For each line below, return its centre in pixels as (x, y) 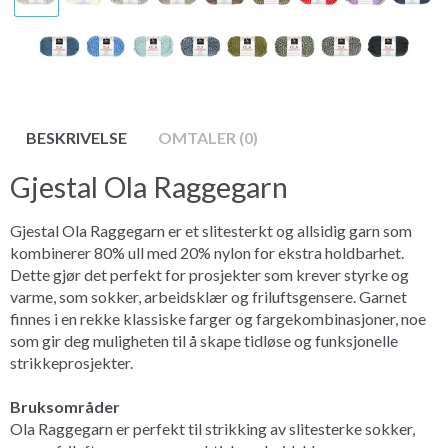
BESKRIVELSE (76, 137)
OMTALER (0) (208, 137)
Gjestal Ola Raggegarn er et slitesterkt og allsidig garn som (211, 230)
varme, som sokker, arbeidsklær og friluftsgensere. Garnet (208, 296)
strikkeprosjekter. (71, 362)
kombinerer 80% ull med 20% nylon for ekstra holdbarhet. (207, 252)
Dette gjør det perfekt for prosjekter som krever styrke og (209, 274)
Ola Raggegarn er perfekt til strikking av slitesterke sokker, (212, 428)
